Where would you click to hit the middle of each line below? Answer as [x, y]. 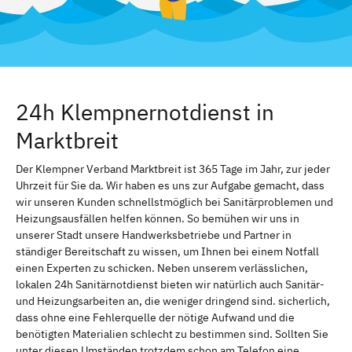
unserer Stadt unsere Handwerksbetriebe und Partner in [154, 235]
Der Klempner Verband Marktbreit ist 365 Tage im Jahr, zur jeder [173, 169]
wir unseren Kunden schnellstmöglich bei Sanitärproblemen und [174, 202]
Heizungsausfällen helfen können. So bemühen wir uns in [158, 218]
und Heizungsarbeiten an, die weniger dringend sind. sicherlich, [173, 301]
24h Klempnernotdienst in [145, 112]
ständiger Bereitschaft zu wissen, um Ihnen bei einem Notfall [167, 251]
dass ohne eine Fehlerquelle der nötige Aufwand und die [155, 317]
